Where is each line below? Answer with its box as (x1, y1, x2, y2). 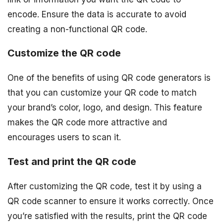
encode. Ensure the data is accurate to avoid (7, 9, 186, 19)
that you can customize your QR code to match (7, 88, 197, 98)
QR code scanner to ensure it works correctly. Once (7, 196, 214, 206)
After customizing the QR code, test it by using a (7, 181, 202, 191)
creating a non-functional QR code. (7, 24, 147, 34)
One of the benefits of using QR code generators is (7, 73, 211, 83)
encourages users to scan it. (7, 132, 121, 143)
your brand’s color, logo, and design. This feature (7, 103, 202, 113)
